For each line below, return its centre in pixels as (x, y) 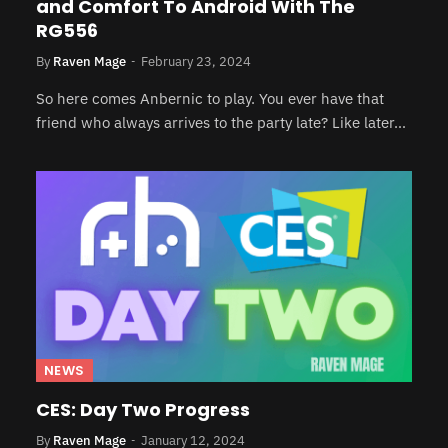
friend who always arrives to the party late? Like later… (221, 122)
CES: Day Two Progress (143, 409)
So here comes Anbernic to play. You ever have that (210, 98)
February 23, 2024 (196, 61)
